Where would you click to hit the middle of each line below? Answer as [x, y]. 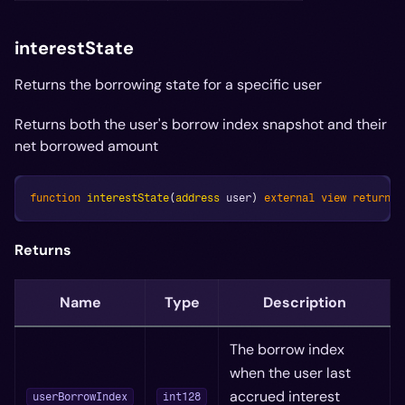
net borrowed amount [86, 146]
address [198, 198]
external [289, 198]
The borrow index [287, 349]
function [55, 198]
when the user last [290, 372]
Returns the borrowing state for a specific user [168, 84]
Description [304, 302]
